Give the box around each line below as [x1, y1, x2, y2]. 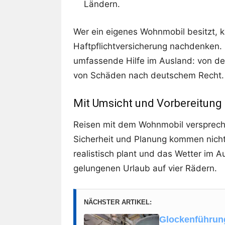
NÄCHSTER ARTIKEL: [84, 198, 152, 206]
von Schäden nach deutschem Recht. [73, 70, 224, 81]
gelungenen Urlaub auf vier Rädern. [73, 163, 217, 174]
